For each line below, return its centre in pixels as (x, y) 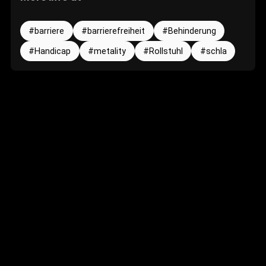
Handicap (53, 52)
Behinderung (192, 31)
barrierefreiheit (116, 31)
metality (110, 52)
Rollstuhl (166, 52)
